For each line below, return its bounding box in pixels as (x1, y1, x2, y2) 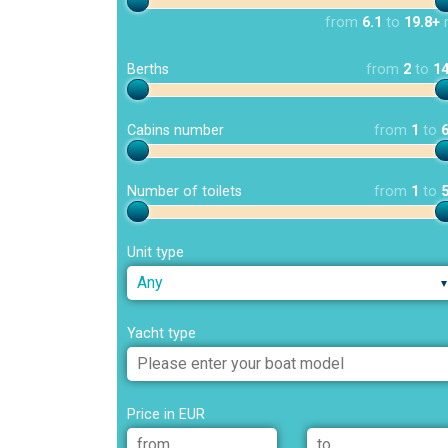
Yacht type (127, 325, 196, 343)
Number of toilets (127, 183, 242, 201)
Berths (127, 61, 169, 79)
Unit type (127, 244, 184, 262)
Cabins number (127, 122, 224, 140)
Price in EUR (127, 406, 205, 424)
